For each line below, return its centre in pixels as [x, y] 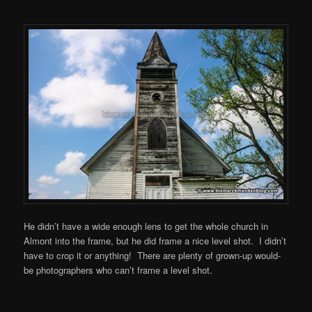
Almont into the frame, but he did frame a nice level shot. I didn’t [155, 240]
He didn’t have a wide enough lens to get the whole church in [146, 226]
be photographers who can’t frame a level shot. [118, 270]
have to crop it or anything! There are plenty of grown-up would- [153, 255]
